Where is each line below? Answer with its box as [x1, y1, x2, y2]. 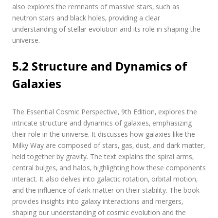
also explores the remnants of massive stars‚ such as [12, 1, 180, 11]
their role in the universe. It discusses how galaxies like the [12, 129, 195, 139]
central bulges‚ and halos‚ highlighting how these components [12, 163, 206, 172]
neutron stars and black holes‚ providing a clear [12, 13, 160, 22]
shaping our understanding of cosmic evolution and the [12, 207, 186, 217]
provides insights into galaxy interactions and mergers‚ [12, 196, 183, 206]
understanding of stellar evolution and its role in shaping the [12, 24, 200, 34]
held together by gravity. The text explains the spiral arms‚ [12, 151, 194, 161]
